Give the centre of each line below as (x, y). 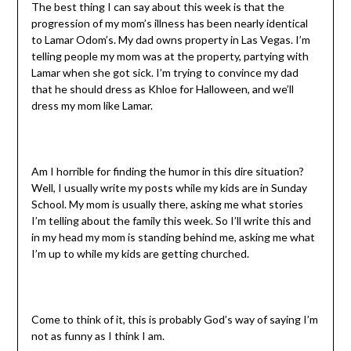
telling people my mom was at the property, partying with (170, 56)
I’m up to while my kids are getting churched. (140, 254)
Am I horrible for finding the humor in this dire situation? (167, 172)
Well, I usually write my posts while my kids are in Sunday (169, 188)
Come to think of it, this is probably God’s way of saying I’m (174, 320)
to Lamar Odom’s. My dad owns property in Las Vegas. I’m (170, 40)
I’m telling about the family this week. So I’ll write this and (171, 221)
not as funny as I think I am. (98, 336)
